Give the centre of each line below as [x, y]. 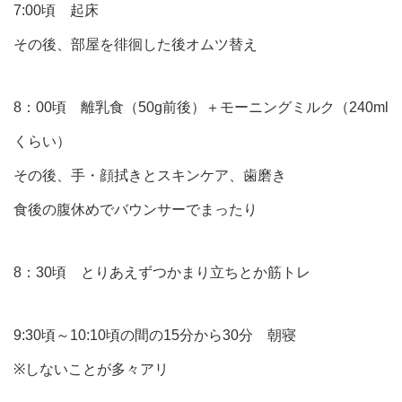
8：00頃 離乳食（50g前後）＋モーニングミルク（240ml [201, 107]
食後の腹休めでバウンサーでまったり [135, 209]
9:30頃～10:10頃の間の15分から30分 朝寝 [155, 335]
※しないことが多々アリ [91, 369]
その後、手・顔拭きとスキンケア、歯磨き [150, 175]
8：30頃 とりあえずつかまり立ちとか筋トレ [162, 272]
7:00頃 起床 [56, 10]
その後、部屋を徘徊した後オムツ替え [135, 44]
